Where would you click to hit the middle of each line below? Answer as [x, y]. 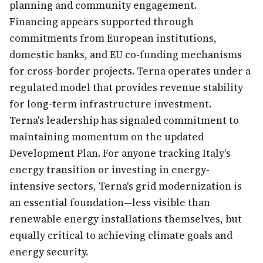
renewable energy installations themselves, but [126, 219]
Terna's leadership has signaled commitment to [124, 120]
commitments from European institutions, [113, 38]
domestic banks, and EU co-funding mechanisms [126, 55]
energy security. [49, 252]
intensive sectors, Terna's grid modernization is [126, 186]
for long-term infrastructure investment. [110, 104]
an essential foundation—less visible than [110, 203]
